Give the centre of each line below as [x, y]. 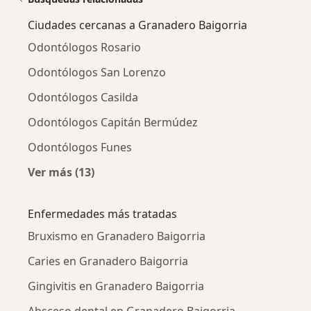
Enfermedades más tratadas [102, 214]
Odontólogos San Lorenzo [97, 73]
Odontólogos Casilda [83, 98]
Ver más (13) [61, 173]
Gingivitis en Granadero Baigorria [116, 286]
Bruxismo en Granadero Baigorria [117, 236]
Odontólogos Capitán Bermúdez [113, 123]
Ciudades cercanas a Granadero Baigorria [137, 25]
